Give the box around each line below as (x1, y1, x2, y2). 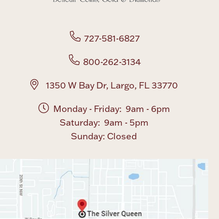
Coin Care (91, 101, 128, 112)
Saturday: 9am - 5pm (59, 117, 149, 129)
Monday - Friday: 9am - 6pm (53, 103, 171, 115)
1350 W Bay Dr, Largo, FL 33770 (44, 80, 178, 91)
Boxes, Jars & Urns (74, 17, 145, 28)
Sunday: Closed (71, 131, 137, 142)
